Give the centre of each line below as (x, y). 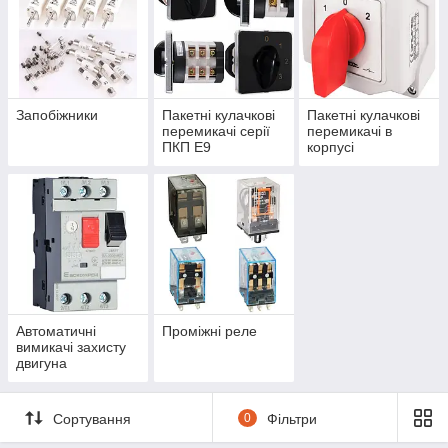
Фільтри (291, 418)
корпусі (331, 147)
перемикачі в (350, 131)
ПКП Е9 (186, 147)
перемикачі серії (215, 131)
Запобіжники (57, 115)
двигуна (41, 363)
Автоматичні (56, 331)
